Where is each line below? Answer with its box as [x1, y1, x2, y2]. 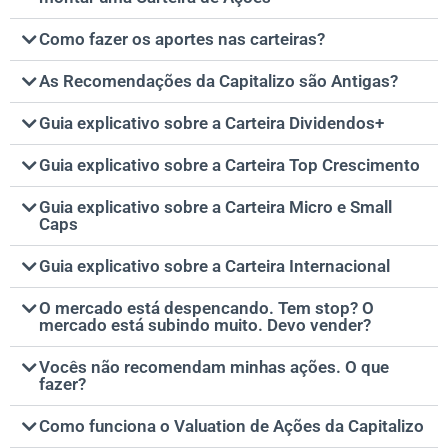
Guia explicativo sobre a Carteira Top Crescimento [39, 155, 420, 176]
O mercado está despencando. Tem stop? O [39, 298, 374, 319]
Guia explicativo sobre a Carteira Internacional [39, 256, 390, 277]
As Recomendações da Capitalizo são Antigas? [39, 71, 398, 92]
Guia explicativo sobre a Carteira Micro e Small [39, 197, 392, 218]
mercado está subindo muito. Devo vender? [39, 315, 371, 336]
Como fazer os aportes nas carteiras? [39, 29, 325, 50]
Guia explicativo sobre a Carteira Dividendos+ [39, 113, 384, 134]
